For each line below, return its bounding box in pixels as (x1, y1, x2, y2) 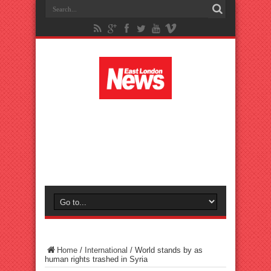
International (85, 246, 128, 255)
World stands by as (135, 246, 203, 255)
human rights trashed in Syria (45, 255, 148, 264)
